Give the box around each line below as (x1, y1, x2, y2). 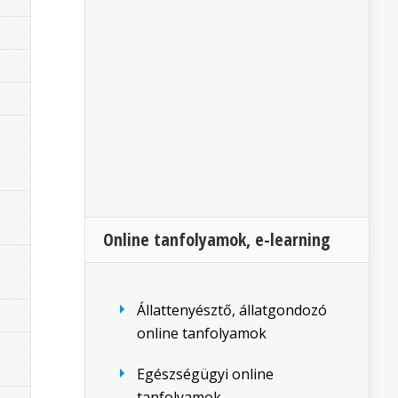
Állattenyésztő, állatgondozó (137, 300, 327, 320)
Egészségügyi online (137, 364, 274, 384)
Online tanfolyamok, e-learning (103, 227, 330, 251)
